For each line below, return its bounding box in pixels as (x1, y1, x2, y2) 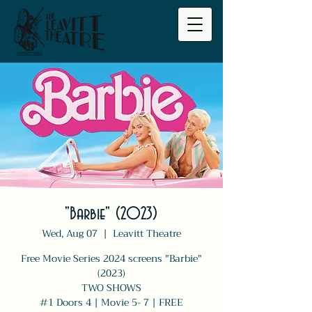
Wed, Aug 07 (42, 225, 97, 242)
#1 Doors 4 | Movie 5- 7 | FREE (40, 294, 183, 311)
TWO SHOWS (81, 279, 141, 296)
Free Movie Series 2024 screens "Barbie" (21, 250, 202, 267)
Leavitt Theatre (113, 225, 181, 242)
